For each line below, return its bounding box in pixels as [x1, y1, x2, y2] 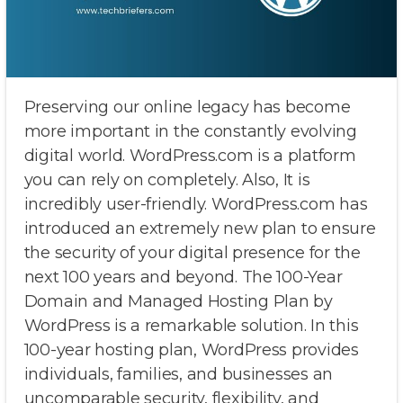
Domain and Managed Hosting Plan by [23, 291, 333, 312]
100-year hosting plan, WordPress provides [23, 340, 359, 361]
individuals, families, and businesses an [23, 364, 334, 385]
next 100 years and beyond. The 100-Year [23, 267, 343, 288]
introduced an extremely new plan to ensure [23, 219, 376, 239]
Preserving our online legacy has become [23, 97, 351, 118]
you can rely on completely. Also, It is [23, 170, 310, 191]
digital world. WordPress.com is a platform [23, 146, 356, 166]
